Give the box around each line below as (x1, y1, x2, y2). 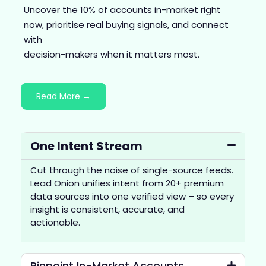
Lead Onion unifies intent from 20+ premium (30, 176, 224, 189)
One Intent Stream (30, 137, 142, 154)
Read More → (36, 90, 91, 102)
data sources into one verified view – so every (30, 189, 234, 202)
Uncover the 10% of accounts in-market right (24, 4, 221, 17)
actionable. (30, 216, 80, 229)
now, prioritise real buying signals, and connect (24, 18, 229, 31)
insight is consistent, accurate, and (30, 202, 185, 216)
